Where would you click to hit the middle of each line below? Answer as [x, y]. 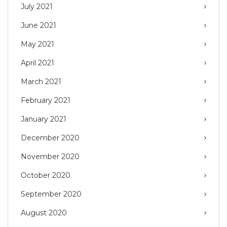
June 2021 [39, 26]
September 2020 [51, 194]
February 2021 [46, 101]
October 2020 [46, 176]
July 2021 [37, 7]
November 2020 [50, 157]
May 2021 [37, 44]
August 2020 [44, 213]
